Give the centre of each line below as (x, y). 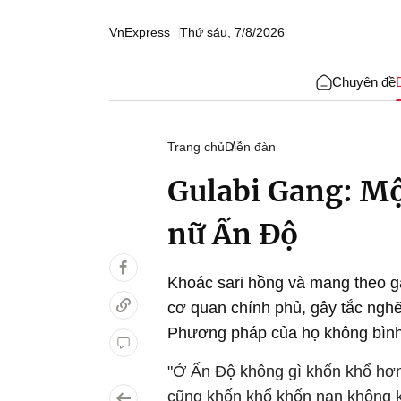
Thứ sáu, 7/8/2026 (232, 32)
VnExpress (140, 32)
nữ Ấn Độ (233, 235)
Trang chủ (196, 147)
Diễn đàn (250, 147)
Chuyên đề (363, 82)
